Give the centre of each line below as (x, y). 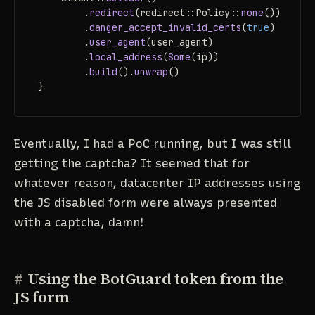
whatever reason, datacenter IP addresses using (157, 183)
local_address (126, 57)
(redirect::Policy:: (187, 12)
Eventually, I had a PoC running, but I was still (153, 144)
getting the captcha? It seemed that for (132, 163)
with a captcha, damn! (79, 223)
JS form (42, 297)
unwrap (151, 71)
